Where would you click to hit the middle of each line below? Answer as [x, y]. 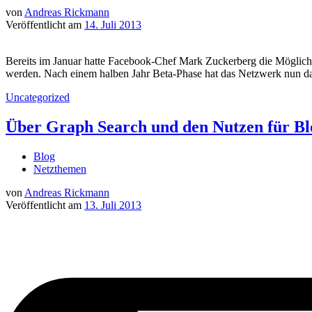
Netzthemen [60, 169]
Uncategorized [38, 97]
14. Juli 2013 [113, 25]
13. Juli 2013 [113, 205]
